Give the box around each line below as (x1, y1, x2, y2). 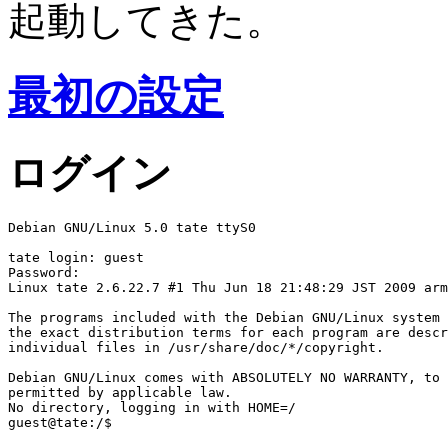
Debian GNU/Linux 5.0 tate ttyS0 (8, 219, 256, 235)
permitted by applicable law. (8, 384, 232, 400)
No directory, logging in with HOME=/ (8, 399, 296, 415)
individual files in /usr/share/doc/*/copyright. (8, 339, 384, 355)
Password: (8, 264, 80, 280)
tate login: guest (8, 249, 144, 265)
